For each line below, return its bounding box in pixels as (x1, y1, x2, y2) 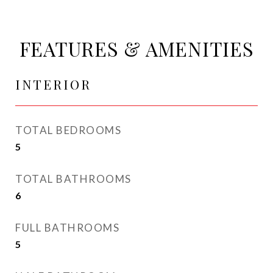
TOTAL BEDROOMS (15, 124, 121, 137)
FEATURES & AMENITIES (19, 35, 254, 62)
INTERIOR (15, 76, 91, 93)
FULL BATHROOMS (15, 221, 119, 235)
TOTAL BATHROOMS (15, 172, 132, 186)
